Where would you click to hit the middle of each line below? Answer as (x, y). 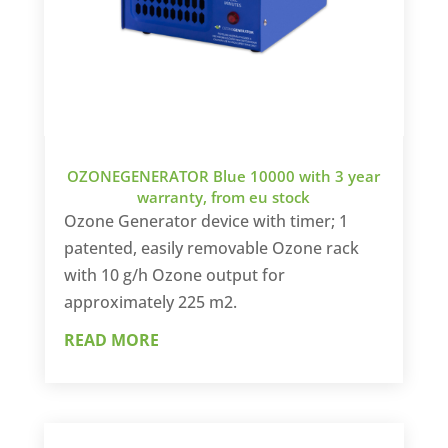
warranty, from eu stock (224, 197)
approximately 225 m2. (150, 302)
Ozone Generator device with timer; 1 (205, 221)
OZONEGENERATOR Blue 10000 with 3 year (224, 176)
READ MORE (111, 340)
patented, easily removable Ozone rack (211, 248)
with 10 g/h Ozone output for (174, 275)
